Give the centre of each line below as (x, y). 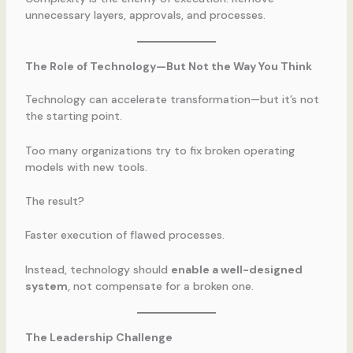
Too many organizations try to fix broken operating (160, 150)
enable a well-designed (236, 269)
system (46, 286)
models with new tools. (86, 167)
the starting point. (73, 116)
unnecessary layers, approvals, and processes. (145, 15)
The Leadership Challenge (98, 338)
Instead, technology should (98, 269)
